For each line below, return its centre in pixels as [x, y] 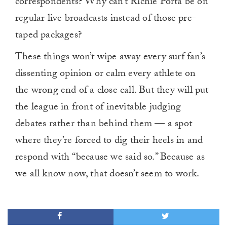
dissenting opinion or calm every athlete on [106, 75]
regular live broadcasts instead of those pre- [106, 20]
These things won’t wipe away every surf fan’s [110, 58]
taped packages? [48, 36]
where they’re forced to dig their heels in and [109, 142]
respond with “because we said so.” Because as [110, 158]
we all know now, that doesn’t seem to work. [107, 175]
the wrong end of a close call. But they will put [112, 91]
